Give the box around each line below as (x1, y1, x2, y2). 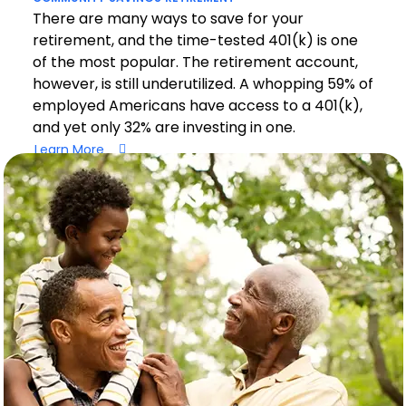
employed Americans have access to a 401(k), (32, 95, 362, 116)
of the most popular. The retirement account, (32, 52, 358, 72)
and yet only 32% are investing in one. (32, 117, 295, 138)
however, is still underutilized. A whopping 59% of (32, 73, 373, 94)
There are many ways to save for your (32, 8, 304, 29)
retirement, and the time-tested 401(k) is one (32, 30, 358, 51)
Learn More (34, 140, 104, 159)
